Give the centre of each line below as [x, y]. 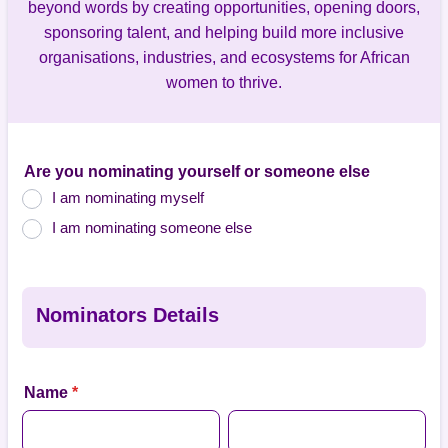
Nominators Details [127, 315]
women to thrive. [224, 82]
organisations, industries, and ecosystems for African [224, 57]
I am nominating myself [128, 197]
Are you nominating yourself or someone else [197, 171]
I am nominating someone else [152, 227]
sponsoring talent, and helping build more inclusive [224, 32]
